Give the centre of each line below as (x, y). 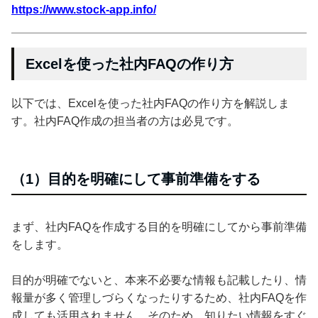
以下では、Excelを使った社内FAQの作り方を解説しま (150, 103)
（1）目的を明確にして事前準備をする (136, 179)
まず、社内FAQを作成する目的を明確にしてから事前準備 (159, 226)
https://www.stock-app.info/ (84, 9)
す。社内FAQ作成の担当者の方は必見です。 (125, 121)
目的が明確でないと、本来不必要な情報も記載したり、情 (159, 280)
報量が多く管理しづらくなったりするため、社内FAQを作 (159, 297)
